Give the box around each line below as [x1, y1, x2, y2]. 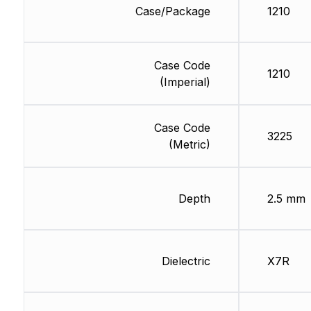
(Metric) [168, 137, 210, 152]
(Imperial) [159, 75, 210, 90]
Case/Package [135, 4, 210, 19]
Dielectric [161, 254, 210, 269]
